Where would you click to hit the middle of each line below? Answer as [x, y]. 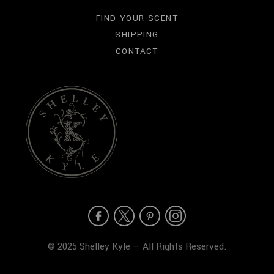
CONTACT [137, 51]
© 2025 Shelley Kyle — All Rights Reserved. [137, 246]
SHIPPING [137, 34]
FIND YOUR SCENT [137, 18]
